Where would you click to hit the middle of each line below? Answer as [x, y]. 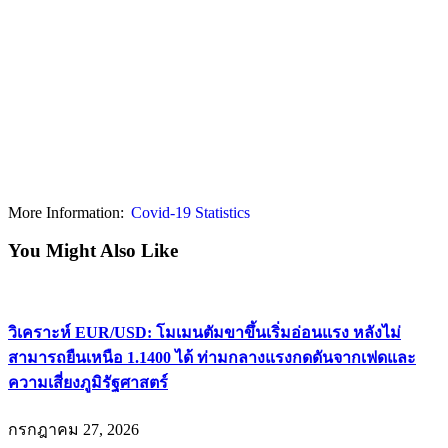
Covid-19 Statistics [190, 212]
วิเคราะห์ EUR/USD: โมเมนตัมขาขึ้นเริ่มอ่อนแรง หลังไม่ [204, 333]
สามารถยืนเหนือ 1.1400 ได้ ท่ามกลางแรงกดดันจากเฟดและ [212, 358]
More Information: [66, 212]
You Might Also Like [93, 251]
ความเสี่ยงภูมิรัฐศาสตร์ [88, 383]
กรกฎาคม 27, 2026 [73, 429]
